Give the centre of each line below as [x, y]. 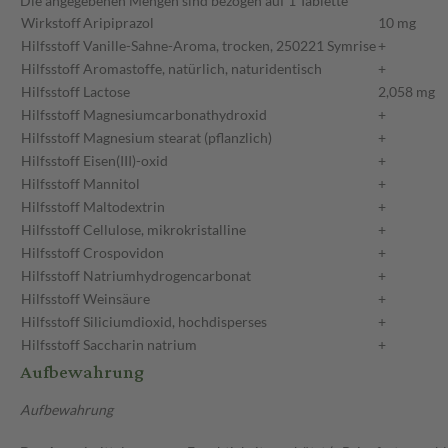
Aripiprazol [118, 23]
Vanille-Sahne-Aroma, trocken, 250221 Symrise [229, 46]
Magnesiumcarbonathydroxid [175, 115]
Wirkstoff [51, 23]
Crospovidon [123, 253]
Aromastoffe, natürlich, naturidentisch [202, 69]
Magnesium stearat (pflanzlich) [177, 138]
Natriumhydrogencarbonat [167, 276]
